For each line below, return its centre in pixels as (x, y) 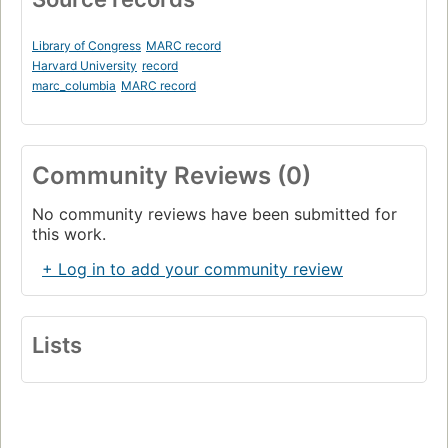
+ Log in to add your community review (192, 269)
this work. (69, 234)
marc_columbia (74, 86)
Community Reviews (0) (171, 176)
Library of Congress (86, 46)
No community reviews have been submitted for (214, 214)
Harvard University (84, 66)
